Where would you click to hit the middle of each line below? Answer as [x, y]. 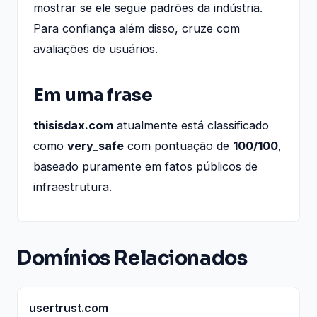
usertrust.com [69, 307]
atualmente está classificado [191, 125]
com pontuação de [178, 145]
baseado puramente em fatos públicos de [145, 166]
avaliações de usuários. [96, 48]
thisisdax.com [73, 125]
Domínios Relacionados [132, 258]
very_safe [96, 145]
